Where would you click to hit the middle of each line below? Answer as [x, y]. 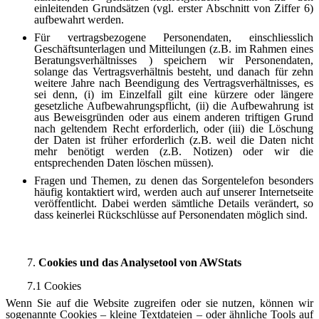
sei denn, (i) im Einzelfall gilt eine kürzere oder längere [174, 95]
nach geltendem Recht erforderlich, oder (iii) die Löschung [174, 129]
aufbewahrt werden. [79, 20]
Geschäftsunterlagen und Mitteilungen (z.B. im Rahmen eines [174, 49]
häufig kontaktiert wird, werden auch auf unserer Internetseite [174, 192]
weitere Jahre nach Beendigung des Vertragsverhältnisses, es [174, 83]
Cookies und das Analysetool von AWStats [138, 263]
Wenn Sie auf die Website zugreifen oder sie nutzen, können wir [159, 303]
